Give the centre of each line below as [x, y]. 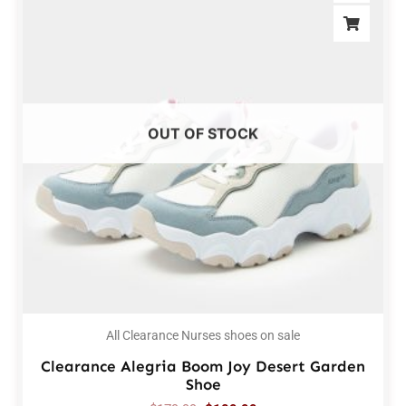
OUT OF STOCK [203, 134]
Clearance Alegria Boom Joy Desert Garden [203, 367]
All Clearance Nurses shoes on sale [203, 336]
